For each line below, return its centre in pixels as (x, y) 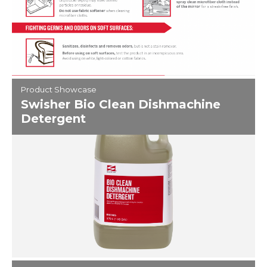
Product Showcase (59, 89)
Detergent (53, 119)
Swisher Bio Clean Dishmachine (121, 104)
